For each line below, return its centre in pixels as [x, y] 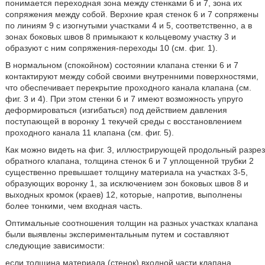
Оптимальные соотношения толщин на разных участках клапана [131, 223]
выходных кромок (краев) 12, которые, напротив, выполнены [123, 195]
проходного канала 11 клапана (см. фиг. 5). [89, 132]
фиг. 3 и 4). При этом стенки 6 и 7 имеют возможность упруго [124, 99]
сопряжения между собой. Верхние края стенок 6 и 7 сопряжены [132, 14]
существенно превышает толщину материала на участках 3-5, [126, 172]
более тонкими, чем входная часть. [74, 206]
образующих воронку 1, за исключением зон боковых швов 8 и [127, 183]
